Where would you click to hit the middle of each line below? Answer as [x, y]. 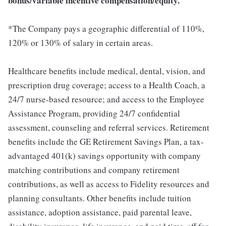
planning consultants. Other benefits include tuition [100, 198]
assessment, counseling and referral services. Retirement [109, 128]
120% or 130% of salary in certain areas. [80, 43]
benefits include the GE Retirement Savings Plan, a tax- [106, 142]
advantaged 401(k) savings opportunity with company [104, 156]
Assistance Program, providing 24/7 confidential [94, 114]
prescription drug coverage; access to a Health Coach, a [107, 85]
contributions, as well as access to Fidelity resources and [109, 184]
